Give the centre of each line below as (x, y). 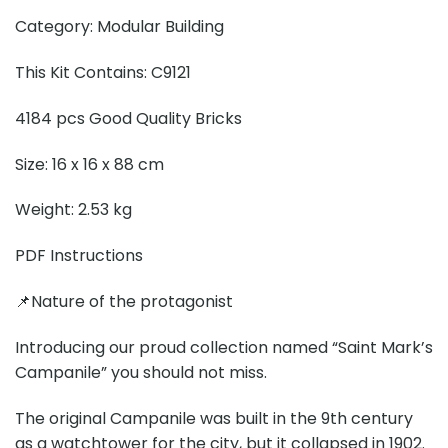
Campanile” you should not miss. (141, 372)
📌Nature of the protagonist (124, 302)
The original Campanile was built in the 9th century (214, 418)
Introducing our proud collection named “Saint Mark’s (224, 347)
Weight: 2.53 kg (73, 210)
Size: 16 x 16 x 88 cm (89, 164)
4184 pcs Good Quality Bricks (128, 118)
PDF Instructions (79, 256)
